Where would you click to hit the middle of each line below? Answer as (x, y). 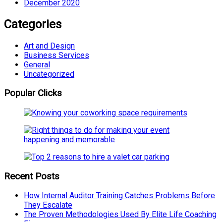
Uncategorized (49, 74)
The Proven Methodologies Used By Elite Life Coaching (120, 215)
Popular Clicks (33, 93)
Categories (33, 24)
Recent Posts (32, 176)
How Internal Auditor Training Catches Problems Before (119, 196)
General (37, 64)
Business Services (56, 55)
